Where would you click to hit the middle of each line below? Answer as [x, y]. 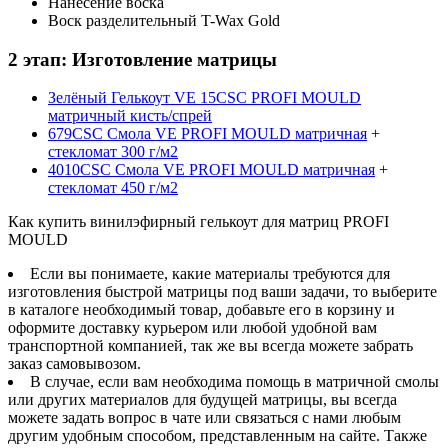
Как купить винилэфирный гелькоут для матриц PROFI [198, 222]
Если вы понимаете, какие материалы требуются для [210, 274]
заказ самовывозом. [74, 364]
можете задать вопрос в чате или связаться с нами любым [204, 418]
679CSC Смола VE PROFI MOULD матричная [207, 134]
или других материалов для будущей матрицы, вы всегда [202, 400]
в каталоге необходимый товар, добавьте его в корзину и [201, 310]
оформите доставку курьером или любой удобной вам [192, 328]
